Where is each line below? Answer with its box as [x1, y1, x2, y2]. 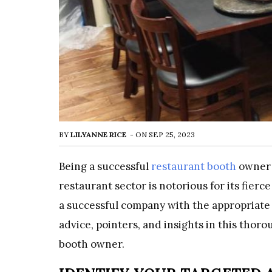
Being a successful [59, 160, 149, 173]
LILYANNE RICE [70, 130, 126, 139]
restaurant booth [151, 160, 236, 173]
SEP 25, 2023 [149, 130, 195, 139]
